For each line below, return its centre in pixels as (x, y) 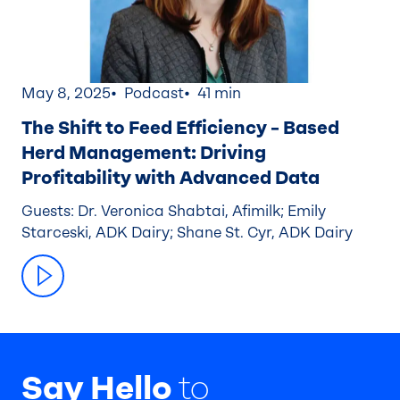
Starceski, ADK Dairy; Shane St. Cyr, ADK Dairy (187, 233)
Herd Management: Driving (144, 153)
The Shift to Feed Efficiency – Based (180, 128)
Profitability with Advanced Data (171, 178)
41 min (219, 94)
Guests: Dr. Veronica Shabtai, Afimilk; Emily (174, 212)
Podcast (154, 94)
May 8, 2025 (66, 94)
